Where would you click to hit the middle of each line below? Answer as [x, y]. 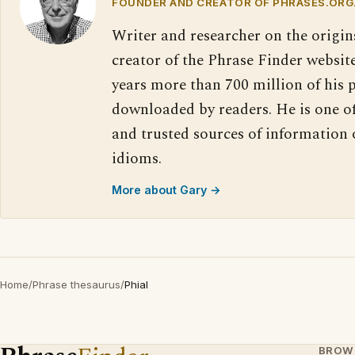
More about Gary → [166, 190]
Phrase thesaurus [76, 284]
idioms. [137, 159]
